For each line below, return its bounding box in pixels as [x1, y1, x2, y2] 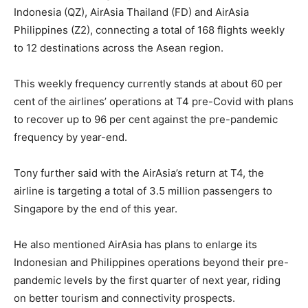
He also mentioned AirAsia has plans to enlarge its [14, 237, 257, 251]
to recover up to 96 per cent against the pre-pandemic [14, 112, 278, 126]
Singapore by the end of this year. [14, 201, 177, 215]
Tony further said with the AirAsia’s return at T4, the [14, 166, 264, 179]
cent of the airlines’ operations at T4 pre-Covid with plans [14, 94, 294, 108]
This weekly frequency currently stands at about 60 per [14, 76, 283, 90]
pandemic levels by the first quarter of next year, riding [14, 273, 280, 287]
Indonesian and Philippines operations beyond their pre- [14, 255, 289, 269]
